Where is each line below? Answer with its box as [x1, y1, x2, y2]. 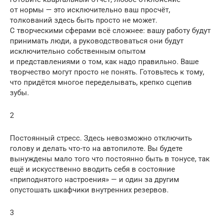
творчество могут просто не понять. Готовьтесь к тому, [10, 67, 204, 76]
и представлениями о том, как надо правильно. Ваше [10, 57, 199, 66]
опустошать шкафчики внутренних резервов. [10, 185, 169, 194]
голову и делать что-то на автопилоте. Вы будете [10, 144, 183, 153]
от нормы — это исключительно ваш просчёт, [10, 5, 170, 14]
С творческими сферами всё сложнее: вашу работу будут [10, 26, 211, 35]
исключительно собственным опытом [10, 46, 146, 56]
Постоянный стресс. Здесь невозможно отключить [10, 133, 192, 143]
